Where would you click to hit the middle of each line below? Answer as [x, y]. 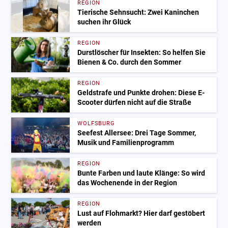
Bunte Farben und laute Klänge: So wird [141, 173]
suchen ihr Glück [104, 22]
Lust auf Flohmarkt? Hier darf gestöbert [141, 213]
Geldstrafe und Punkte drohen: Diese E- [141, 93]
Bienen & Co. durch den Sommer [130, 62]
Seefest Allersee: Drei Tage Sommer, [137, 133]
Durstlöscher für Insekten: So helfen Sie [142, 52]
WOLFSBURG [96, 124]
